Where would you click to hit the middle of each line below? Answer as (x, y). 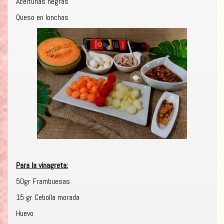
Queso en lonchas (42, 17)
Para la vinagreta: (42, 165)
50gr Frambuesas (43, 181)
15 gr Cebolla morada (48, 197)
